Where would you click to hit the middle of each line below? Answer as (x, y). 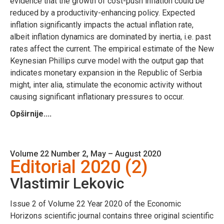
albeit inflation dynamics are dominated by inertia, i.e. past (110, 36)
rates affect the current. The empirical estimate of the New (112, 48)
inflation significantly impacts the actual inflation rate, (102, 24)
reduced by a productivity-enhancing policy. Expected (102, 12)
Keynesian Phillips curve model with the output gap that (107, 60)
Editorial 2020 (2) (79, 167)
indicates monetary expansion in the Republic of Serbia (106, 72)
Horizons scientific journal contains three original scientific (112, 215)
